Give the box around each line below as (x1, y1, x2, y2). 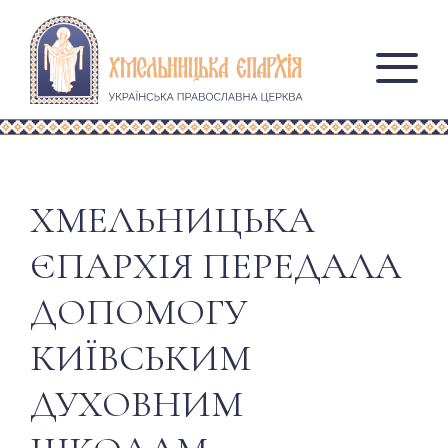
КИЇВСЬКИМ (30, 335, 251, 382)
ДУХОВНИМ (30, 381, 243, 428)
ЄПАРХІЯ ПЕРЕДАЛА (30, 243, 402, 290)
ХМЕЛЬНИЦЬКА (30, 197, 315, 244)
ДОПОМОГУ (30, 289, 247, 336)
